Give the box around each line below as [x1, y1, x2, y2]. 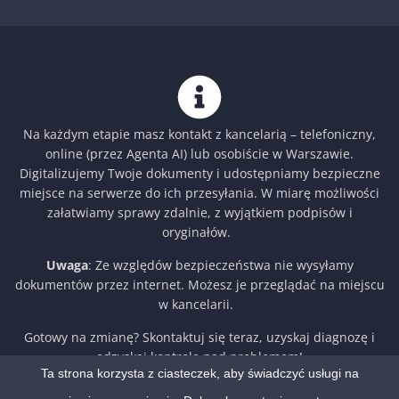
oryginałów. [161, 223, 238, 240]
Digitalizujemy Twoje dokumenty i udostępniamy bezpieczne [19, 164, 380, 182]
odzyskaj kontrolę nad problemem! [96, 347, 303, 365]
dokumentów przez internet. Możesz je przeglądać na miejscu [14, 275, 385, 293]
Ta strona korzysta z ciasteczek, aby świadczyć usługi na [40, 365, 359, 380]
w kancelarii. [159, 295, 240, 313]
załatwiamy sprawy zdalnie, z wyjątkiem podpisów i [46, 203, 353, 221]
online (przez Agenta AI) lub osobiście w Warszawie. [45, 144, 354, 162]
